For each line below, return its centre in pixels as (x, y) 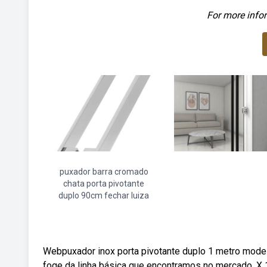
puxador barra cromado (104, 172)
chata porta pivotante (104, 184)
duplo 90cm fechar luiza (104, 195)
